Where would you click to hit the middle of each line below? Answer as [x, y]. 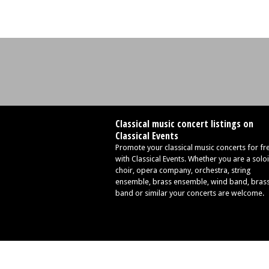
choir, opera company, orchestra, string [183, 170]
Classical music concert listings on [184, 124]
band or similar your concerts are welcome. [190, 193]
